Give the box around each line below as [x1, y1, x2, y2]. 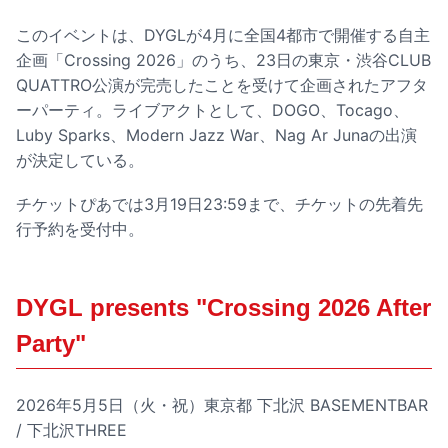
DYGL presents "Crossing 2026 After [16, 294, 431, 322]
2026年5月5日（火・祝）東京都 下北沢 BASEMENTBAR [16, 395, 428, 416]
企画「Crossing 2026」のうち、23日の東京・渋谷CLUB [16, 49, 431, 70]
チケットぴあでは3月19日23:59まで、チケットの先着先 [16, 194, 423, 215]
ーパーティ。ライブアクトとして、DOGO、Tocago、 [16, 99, 409, 120]
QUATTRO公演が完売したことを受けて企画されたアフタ [16, 74, 428, 95]
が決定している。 [16, 149, 144, 170]
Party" [16, 330, 86, 358]
